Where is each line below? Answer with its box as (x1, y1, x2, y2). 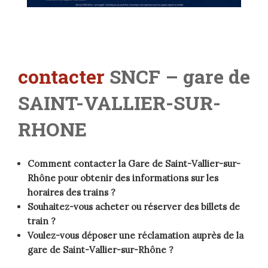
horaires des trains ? (28, 187, 115, 199)
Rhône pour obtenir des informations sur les (28, 172, 218, 184)
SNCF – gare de (109, 63, 250, 90)
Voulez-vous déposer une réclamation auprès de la (28, 230, 243, 242)
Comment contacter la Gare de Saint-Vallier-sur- (28, 158, 240, 170)
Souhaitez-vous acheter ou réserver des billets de (28, 201, 240, 213)
